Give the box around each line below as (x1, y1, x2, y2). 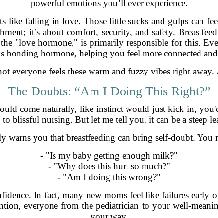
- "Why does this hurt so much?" (48, 161, 170, 172)
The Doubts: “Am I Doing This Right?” (7, 84, 211, 99)
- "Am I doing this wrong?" (57, 172, 161, 182)
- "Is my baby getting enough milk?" (40, 150, 178, 161)
